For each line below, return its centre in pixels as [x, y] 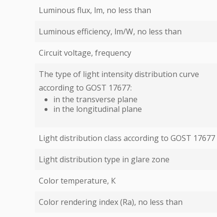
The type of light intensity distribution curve [119, 74]
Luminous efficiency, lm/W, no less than [110, 31]
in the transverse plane [95, 99]
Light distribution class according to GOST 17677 [127, 138]
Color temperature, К [77, 181]
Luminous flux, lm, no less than [95, 10]
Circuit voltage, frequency [85, 53]
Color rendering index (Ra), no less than [111, 202]
